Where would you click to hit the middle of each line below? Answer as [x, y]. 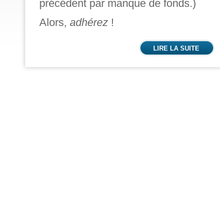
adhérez [89, 22]
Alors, [55, 22]
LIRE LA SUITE [177, 48]
